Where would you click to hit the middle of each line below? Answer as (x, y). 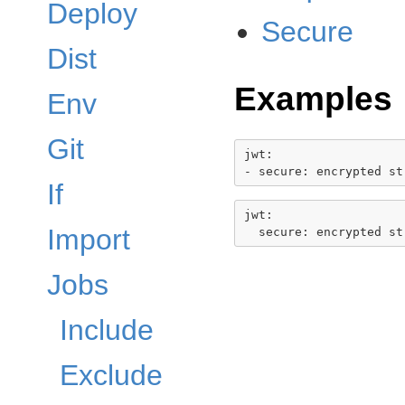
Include (107, 330)
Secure (307, 32)
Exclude (111, 375)
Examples (313, 99)
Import (89, 240)
